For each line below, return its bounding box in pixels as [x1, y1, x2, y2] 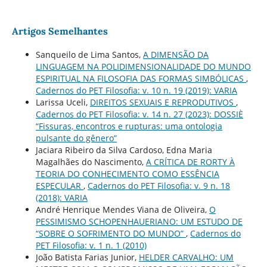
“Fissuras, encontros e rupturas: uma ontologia [35, 120, 222, 132]
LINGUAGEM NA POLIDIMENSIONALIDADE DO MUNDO [35, 61, 251, 73]
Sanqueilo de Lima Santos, [35, 49, 143, 61]
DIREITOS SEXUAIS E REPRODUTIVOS [89, 97, 236, 108]
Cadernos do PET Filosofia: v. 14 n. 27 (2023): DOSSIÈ [35, 108, 243, 120]
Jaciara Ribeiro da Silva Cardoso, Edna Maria [35, 144, 212, 156]
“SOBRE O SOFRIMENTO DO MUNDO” [35, 228, 186, 240]
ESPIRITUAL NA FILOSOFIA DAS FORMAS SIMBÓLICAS [35, 73, 246, 85]
